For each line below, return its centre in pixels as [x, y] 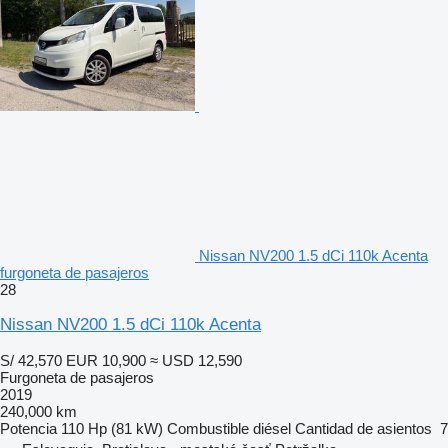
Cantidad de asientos [363, 428]
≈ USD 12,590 [196, 360]
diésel [272, 428]
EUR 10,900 [106, 360]
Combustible [208, 428]
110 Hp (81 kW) [112, 428]
